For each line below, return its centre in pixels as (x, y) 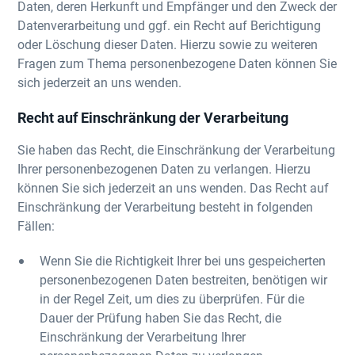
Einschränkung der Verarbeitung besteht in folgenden (166, 206)
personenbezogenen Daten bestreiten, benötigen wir (184, 279)
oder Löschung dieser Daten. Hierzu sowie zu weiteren (168, 44)
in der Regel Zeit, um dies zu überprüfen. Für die (172, 298)
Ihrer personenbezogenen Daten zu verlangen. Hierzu (164, 168)
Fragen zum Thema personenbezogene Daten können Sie (177, 63)
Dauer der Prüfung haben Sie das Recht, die (161, 317)
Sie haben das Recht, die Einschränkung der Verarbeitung (177, 149)
